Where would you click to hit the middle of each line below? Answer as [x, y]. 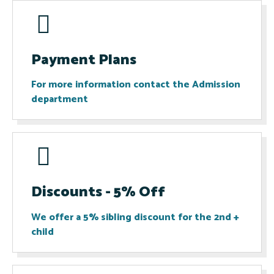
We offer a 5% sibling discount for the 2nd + [135, 217]
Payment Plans [84, 61]
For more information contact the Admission [136, 85]
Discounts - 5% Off [98, 193]
